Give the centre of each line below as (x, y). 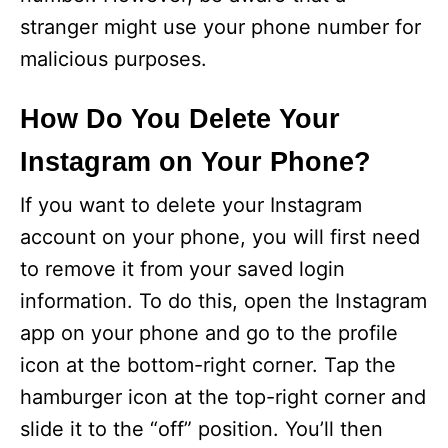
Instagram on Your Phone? (195, 162)
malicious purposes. (113, 59)
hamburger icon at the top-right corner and (223, 397)
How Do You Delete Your (180, 119)
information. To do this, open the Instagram (223, 301)
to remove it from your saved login (182, 269)
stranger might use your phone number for (220, 27)
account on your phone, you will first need (220, 237)
